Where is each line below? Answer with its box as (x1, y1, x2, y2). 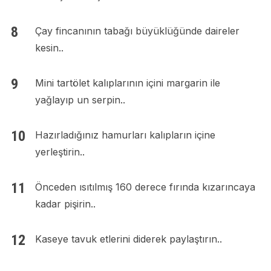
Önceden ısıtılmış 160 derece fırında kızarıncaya (34, 181, 255, 194)
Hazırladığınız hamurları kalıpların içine (34, 129, 215, 142)
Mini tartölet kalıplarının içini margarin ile (34, 77, 220, 90)
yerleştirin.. (34, 146, 85, 158)
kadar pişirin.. (34, 198, 96, 211)
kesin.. (34, 42, 64, 54)
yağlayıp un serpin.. (34, 94, 125, 106)
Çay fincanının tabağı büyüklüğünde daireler (34, 25, 240, 38)
